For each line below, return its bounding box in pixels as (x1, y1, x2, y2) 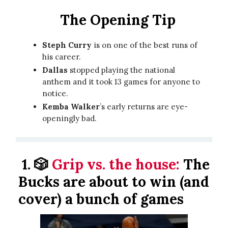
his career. (42, 52, 83, 62)
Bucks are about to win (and (18, 173, 209, 191)
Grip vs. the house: (52, 155, 180, 174)
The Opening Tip (60, 11, 176, 29)
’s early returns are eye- (100, 102, 188, 111)
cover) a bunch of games (18, 190, 184, 208)
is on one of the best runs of (92, 40, 197, 50)
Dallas (42, 65, 68, 75)
